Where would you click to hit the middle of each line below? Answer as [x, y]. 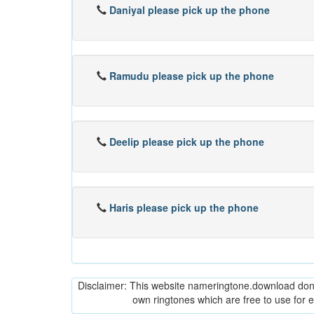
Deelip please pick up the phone [187, 142]
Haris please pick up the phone [184, 207]
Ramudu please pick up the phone [192, 76]
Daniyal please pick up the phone [190, 10]
